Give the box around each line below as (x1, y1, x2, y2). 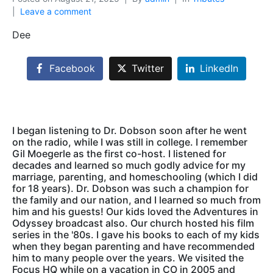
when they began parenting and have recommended (12, 240, 255, 253)
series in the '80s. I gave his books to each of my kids (12, 229, 260, 241)
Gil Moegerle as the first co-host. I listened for (12, 147, 226, 160)
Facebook (49, 62, 95, 75)
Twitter (131, 62, 164, 75)
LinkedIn (200, 62, 239, 75)
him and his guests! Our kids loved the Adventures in (12, 205, 258, 218)
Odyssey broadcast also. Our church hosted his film (12, 217, 254, 230)
